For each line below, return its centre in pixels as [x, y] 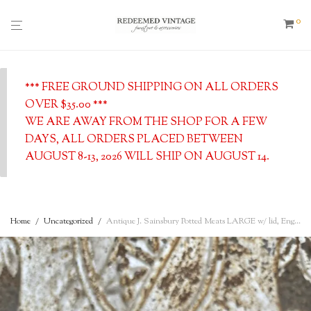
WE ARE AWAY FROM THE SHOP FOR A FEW [146, 122]
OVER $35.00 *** [66, 105]
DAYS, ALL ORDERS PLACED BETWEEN [134, 140]
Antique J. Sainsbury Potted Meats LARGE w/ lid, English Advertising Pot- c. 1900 [200, 221]
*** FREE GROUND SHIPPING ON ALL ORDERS [151, 87]
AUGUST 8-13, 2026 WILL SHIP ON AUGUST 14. [147, 157]
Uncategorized [68, 221]
